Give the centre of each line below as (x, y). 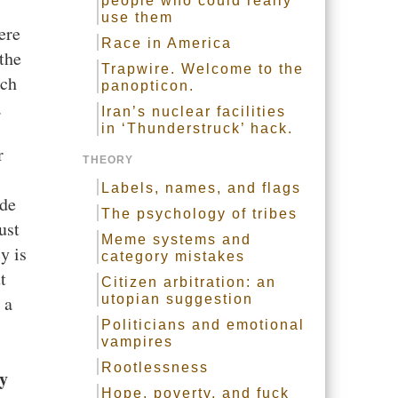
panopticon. (148, 86)
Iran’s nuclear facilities (194, 111)
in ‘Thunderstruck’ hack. (198, 128)
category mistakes (174, 256)
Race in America (167, 43)
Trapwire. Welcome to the (203, 69)
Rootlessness (155, 367)
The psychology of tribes (200, 214)
